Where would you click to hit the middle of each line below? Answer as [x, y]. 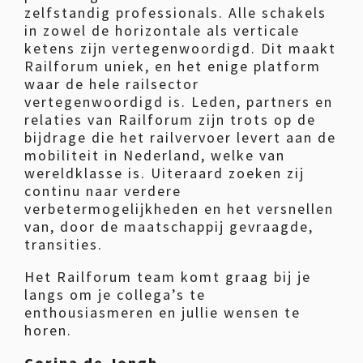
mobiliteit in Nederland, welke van [155, 156]
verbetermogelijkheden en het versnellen [179, 209]
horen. [48, 331]
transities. [64, 245]
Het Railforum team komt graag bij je [168, 277]
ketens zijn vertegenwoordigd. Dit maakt [180, 49]
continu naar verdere [103, 191]
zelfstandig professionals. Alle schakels [175, 13]
